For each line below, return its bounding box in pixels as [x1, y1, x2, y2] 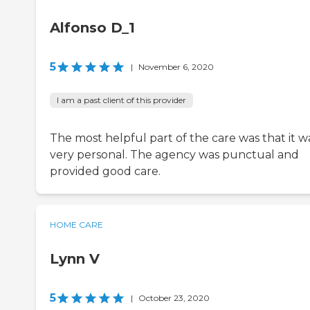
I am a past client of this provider [57, 95, 186, 106]
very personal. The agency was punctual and [50, 148, 299, 162]
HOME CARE [50, 219, 103, 230]
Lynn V [50, 250, 100, 268]
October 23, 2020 [138, 293, 210, 304]
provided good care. [50, 165, 161, 179]
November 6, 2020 [138, 62, 214, 73]
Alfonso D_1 [50, 19, 135, 37]
